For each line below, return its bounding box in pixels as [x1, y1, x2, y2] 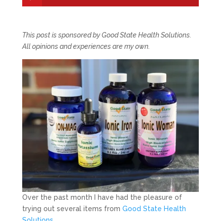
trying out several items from [22, 204, 122, 213]
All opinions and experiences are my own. [22, 42, 150, 51]
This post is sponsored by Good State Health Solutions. [22, 31, 191, 39]
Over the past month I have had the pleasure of [22, 193, 182, 201]
